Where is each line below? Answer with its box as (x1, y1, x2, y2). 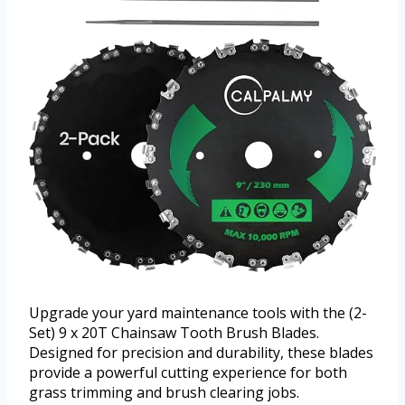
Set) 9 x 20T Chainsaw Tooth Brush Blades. (29, 323, 319, 344)
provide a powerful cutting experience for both (29, 363, 347, 383)
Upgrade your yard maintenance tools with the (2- (29, 303, 367, 324)
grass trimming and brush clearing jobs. (29, 382, 299, 403)
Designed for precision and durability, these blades (29, 343, 373, 363)
